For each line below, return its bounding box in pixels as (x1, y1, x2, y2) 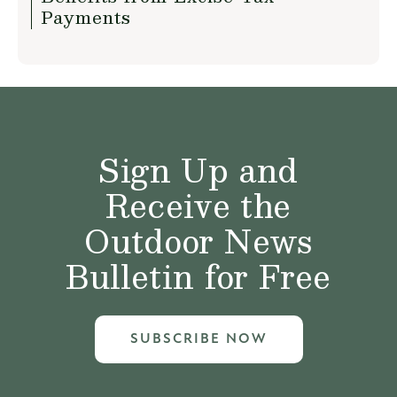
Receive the (105, 179, 292, 231)
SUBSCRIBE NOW (129, 332, 268, 346)
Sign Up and (98, 144, 299, 196)
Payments (41, 3, 131, 31)
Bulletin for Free (66, 250, 331, 302)
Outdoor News (84, 214, 313, 267)
